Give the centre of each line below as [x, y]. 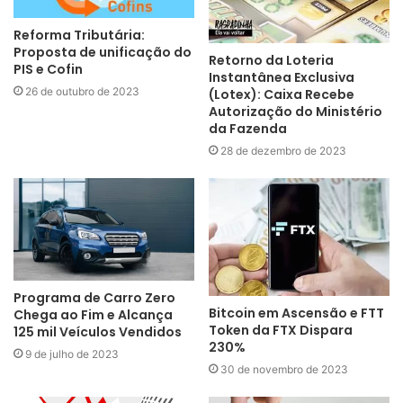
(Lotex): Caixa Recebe [282, 95]
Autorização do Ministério [296, 112]
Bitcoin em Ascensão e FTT [296, 313]
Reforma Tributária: [79, 36]
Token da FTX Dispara [281, 331]
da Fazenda [248, 129]
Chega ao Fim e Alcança [93, 314]
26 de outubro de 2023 [82, 92]
